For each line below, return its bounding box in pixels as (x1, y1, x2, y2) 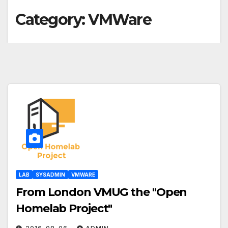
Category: (15, 10, 88, 29)
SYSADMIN (36, 171, 65, 178)
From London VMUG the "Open (16, 185, 187, 199)
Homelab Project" (16, 201, 112, 215)
